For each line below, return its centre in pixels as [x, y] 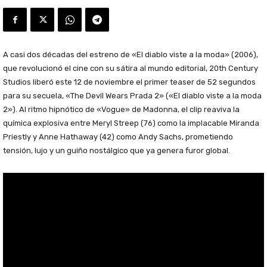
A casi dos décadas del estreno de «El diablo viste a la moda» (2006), [131, 55]
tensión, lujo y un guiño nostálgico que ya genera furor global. [117, 151]
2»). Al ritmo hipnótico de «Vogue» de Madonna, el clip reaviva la [121, 110]
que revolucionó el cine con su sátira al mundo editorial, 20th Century [131, 69]
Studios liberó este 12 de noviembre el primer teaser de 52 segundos [129, 82]
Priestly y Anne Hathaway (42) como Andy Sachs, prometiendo [118, 137]
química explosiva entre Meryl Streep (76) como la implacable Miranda [131, 123]
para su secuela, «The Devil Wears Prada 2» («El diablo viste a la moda [132, 96]
